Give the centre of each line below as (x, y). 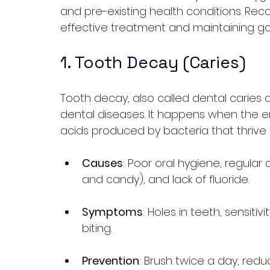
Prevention (111, 261)
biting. (97, 228)
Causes (102, 163)
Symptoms (112, 212)
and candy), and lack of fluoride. (165, 179)
